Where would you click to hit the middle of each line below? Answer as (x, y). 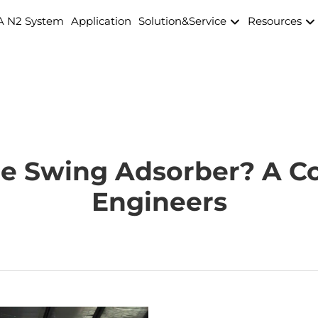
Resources (276, 21)
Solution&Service (183, 21)
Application (101, 21)
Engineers (159, 202)
